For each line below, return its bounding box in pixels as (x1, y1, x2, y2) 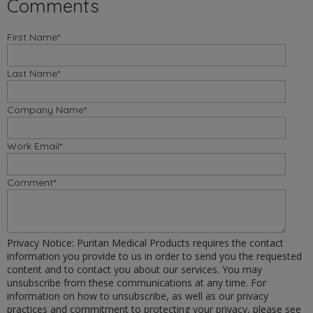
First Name (7, 30, 57, 43)
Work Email (7, 139, 59, 152)
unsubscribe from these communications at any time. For (7, 275, 266, 289)
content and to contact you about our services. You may (7, 262, 262, 276)
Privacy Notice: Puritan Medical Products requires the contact (7, 235, 284, 249)
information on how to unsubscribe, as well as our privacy (7, 289, 268, 303)
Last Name (7, 66, 57, 80)
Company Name (7, 103, 84, 116)
